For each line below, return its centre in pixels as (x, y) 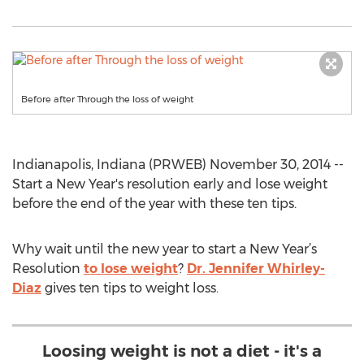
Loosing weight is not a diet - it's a (182, 351)
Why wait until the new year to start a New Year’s (165, 249)
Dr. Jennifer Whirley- (256, 269)
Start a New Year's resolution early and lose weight (170, 184)
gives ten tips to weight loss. (130, 288)
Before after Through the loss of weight (107, 99)
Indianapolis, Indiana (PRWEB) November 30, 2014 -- (178, 165)
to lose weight (131, 269)
